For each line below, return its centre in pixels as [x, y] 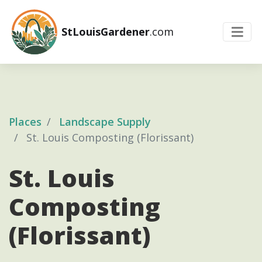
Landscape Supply [105, 121]
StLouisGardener [104, 31]
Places [25, 121]
